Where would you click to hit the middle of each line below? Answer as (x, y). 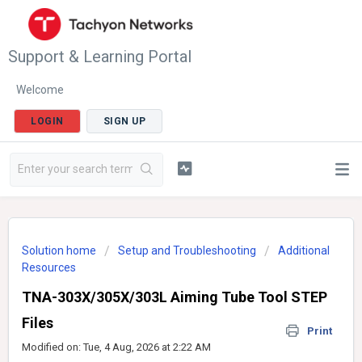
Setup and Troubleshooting (187, 250)
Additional (304, 250)
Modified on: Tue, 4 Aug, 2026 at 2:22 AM (116, 347)
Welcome (40, 89)
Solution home (60, 250)
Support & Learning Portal (100, 56)
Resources (49, 267)
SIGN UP (124, 121)
